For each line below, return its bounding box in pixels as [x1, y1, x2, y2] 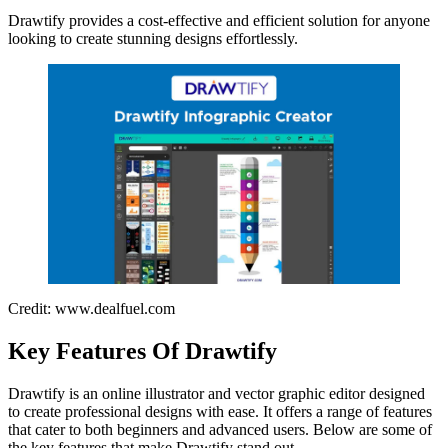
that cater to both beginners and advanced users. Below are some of [8, 420, 432, 438]
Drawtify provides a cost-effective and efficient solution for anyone [8, 11, 430, 29]
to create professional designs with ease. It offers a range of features [8, 402, 432, 420]
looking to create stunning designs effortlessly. [8, 29, 298, 47]
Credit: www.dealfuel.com [8, 299, 175, 317]
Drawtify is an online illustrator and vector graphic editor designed [8, 384, 425, 402]
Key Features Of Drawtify [8, 337, 277, 364]
